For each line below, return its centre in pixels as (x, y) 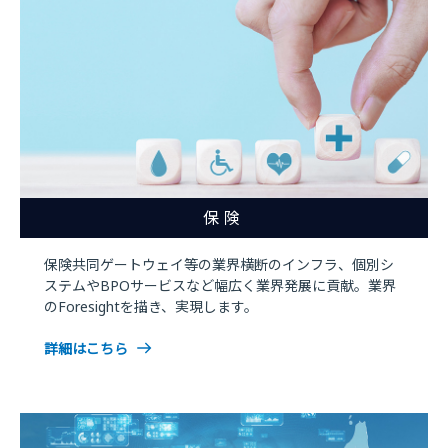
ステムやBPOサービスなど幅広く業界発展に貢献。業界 (220, 286)
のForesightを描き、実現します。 (151, 307)
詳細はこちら (86, 349)
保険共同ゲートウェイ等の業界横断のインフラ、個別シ (219, 265)
